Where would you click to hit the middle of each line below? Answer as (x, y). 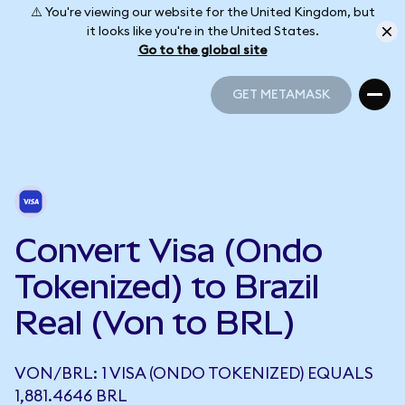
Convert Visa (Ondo (169, 250)
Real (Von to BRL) (155, 323)
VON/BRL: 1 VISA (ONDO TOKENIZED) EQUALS (194, 373)
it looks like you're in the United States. (202, 31)
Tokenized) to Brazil (167, 287)
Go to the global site (202, 50)
